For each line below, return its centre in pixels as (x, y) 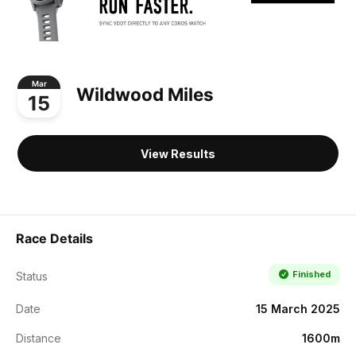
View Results (178, 153)
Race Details (54, 238)
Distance (39, 338)
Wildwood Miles (145, 95)
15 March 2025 (298, 308)
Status (32, 276)
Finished (311, 274)
